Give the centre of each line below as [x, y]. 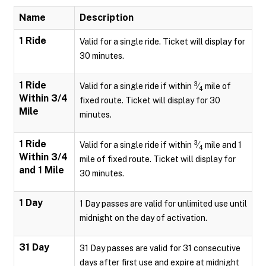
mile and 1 [222, 145]
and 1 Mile [42, 170]
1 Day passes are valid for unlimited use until [163, 204]
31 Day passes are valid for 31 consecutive [160, 248]
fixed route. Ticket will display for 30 [150, 100]
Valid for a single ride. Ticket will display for [162, 42]
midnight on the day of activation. [143, 218]
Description [107, 18]
